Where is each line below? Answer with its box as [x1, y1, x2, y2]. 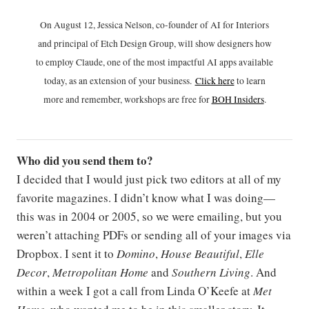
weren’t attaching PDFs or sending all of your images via [17, 227, 291, 243]
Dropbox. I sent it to [17, 246, 117, 262]
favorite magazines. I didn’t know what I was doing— [17, 190, 275, 206]
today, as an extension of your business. [43, 74, 195, 88]
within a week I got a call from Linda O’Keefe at [17, 283, 253, 299]
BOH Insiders [211, 93, 264, 106]
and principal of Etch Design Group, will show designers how [37, 37, 272, 50]
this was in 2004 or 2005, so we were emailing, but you [17, 208, 282, 225]
